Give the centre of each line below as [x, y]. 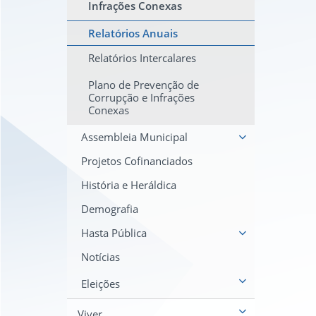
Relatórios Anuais [133, 33]
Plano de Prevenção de [144, 85]
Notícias [101, 257]
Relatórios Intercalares [142, 58]
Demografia [110, 209]
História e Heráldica [129, 185]
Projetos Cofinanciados [137, 161]
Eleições [101, 284]
